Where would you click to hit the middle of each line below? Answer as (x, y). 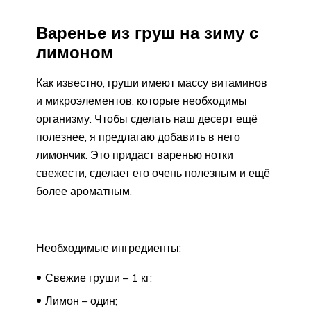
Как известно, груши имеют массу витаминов (152, 82)
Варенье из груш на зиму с (147, 33)
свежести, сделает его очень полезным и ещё (153, 173)
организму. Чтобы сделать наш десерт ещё (147, 118)
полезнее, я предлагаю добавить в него (138, 136)
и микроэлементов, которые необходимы (142, 100)
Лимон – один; (81, 300)
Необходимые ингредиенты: (109, 247)
